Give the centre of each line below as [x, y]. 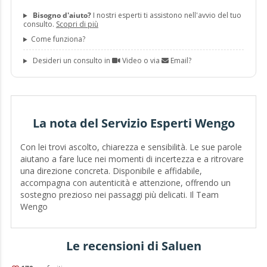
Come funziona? [58, 39]
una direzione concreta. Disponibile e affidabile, [111, 170]
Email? [180, 61]
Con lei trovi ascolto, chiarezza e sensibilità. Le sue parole [131, 147]
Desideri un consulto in [71, 61]
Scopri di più [77, 24]
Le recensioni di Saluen [133, 246]
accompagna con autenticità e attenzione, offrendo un [125, 182]
